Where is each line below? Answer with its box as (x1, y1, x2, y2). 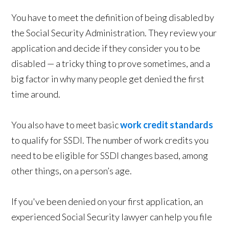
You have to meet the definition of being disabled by (11, 11, 215, 23)
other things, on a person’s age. (11, 165, 132, 176)
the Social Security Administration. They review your (11, 27, 217, 38)
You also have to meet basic (11, 119, 121, 130)
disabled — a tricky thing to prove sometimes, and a (11, 57, 211, 69)
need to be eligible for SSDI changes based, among (11, 149, 209, 161)
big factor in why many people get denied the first (11, 73, 205, 84)
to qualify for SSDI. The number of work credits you (11, 134, 209, 146)
